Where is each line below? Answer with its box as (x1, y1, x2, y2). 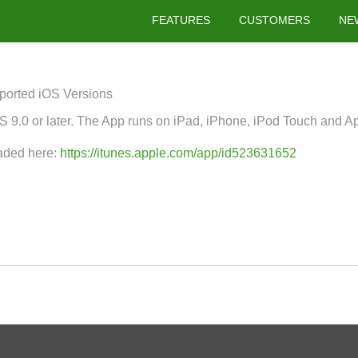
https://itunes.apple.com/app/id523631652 (60, 146, 296, 160)
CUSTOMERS (239, 14, 310, 26)
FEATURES (152, 14, 210, 26)
